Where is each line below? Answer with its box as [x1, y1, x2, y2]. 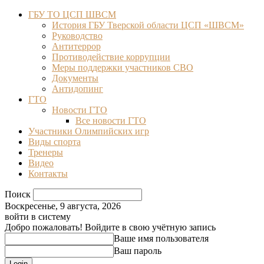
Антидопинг [52, 84, 103, 94]
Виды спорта [28, 137, 81, 147]
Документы [52, 73, 98, 83]
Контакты [28, 169, 68, 179]
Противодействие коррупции [52, 52, 170, 62]
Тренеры [28, 147, 63, 157]
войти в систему [5, 212, 71, 222]
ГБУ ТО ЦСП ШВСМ [28, 9, 116, 19]
